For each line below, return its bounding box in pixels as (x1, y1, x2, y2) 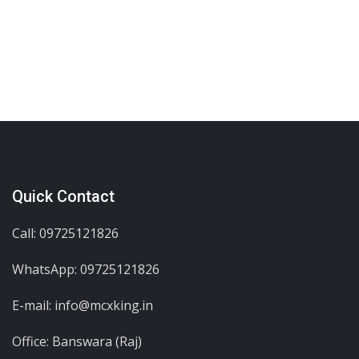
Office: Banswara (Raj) (12, 332, 142, 350)
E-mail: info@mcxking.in (12, 296, 153, 314)
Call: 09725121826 (12, 224, 119, 242)
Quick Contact (12, 186, 115, 206)
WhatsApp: (12, 260, 80, 278)
